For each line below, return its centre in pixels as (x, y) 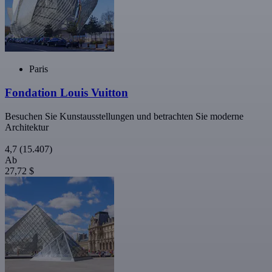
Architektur (27, 127)
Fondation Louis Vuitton (66, 92)
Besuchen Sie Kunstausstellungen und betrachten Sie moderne (124, 116)
